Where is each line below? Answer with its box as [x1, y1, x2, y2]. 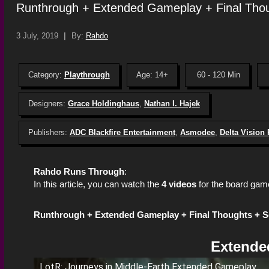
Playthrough [64, 70, 110, 79]
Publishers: [28, 127, 70, 137]
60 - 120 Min [196, 70, 240, 79]
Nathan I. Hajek [144, 98, 200, 108]
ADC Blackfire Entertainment [69, 127, 175, 137]
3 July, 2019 [16, 31, 58, 40]
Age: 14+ [136, 70, 168, 79]
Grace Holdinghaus [67, 98, 139, 108]
